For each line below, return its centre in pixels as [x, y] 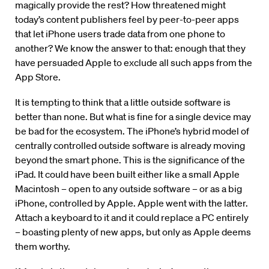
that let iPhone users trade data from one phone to [120, 34]
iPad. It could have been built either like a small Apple [127, 174]
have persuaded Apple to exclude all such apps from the [134, 63]
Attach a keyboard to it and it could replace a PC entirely [132, 218]
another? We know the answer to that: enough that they [130, 48]
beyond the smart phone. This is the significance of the [130, 160]
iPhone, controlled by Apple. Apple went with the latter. [131, 203]
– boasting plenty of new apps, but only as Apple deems [133, 232]
